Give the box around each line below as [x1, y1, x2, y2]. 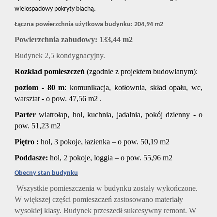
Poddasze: [15, 154, 50, 162]
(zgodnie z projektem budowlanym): [87, 67, 198, 76]
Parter [15, 110, 36, 119]
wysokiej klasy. [15, 206, 63, 215]
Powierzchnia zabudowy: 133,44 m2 [15, 35, 133, 44]
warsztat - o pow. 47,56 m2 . [15, 94, 102, 103]
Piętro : [15, 138, 39, 146]
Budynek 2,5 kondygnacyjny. [15, 51, 105, 60]
